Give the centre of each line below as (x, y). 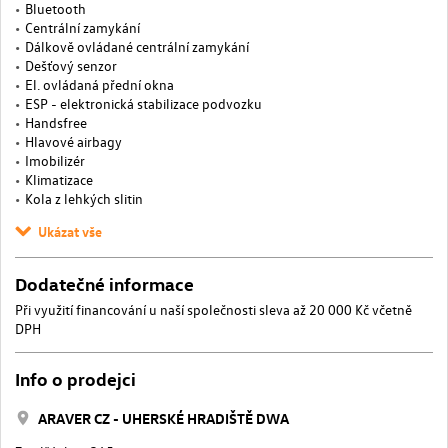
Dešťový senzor (71, 65)
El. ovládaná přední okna (99, 84)
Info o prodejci (75, 378)
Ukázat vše (70, 230)
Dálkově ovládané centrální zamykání (137, 46)
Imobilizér (55, 160)
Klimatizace (59, 179)
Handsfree (56, 122)
